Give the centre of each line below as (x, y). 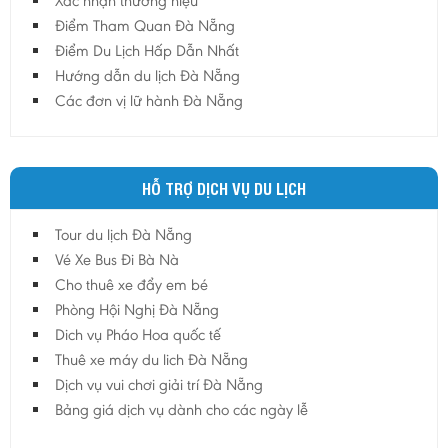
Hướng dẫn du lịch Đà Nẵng (147, 76)
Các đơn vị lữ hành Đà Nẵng (149, 101)
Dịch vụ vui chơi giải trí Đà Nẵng (159, 385)
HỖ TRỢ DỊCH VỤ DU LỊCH (224, 188)
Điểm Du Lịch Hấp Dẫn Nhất (147, 51)
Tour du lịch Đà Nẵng (123, 235)
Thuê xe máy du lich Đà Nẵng (151, 360)
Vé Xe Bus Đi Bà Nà (117, 260)
